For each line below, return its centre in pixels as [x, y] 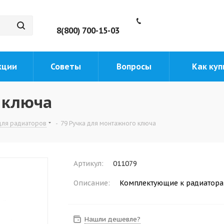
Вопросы [134, 66]
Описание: [92, 183]
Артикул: [88, 163]
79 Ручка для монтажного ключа [108, 123]
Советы [66, 66]
